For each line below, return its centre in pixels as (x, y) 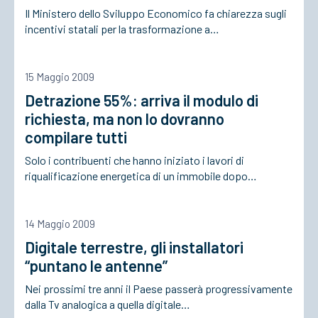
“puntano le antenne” (96, 265)
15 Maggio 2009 (60, 77)
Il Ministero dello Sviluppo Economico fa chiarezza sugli (156, 13)
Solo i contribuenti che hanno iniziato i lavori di (135, 160)
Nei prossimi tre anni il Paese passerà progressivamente (159, 289)
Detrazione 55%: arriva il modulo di (142, 100)
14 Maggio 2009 (60, 224)
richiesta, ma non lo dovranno (125, 119)
